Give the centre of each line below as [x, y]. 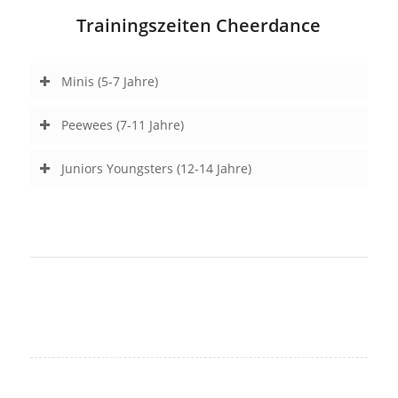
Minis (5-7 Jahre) [109, 82]
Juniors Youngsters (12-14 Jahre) [156, 169]
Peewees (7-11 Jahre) [122, 125]
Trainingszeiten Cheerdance [199, 26]
